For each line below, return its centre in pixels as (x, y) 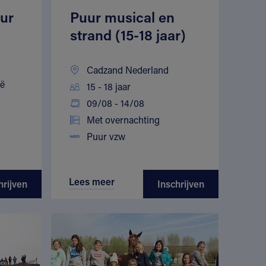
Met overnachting (123, 120)
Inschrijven (180, 184)
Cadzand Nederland (127, 70)
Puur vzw (106, 137)
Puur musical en (122, 17)
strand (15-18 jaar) (128, 35)
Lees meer (91, 182)
